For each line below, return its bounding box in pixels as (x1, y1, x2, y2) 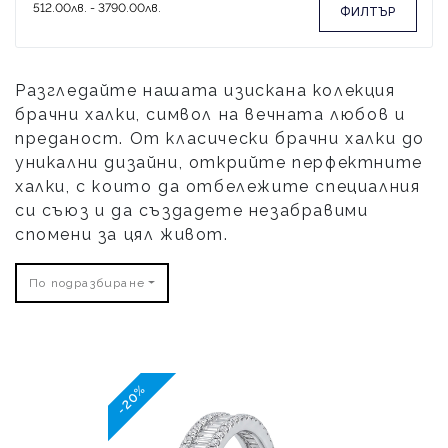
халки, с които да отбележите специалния (15, 177, 421, 196)
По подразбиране (29, 275, 145, 290)
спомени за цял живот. (15, 225, 229, 244)
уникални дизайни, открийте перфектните (15, 153, 423, 172)
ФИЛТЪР (340, 4, 396, 19)
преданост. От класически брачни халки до (15, 129, 426, 148)
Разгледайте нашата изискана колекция (15, 81, 396, 100)
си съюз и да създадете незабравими (15, 201, 369, 220)
